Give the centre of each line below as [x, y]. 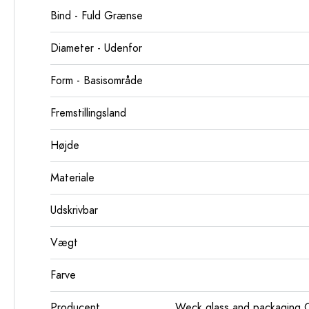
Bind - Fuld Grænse [97, 16]
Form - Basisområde [97, 81]
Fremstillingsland [88, 113]
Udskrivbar [74, 210]
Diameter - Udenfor [96, 48]
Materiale [72, 178]
